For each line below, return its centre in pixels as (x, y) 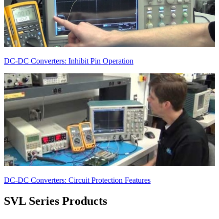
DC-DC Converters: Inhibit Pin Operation (69, 61)
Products (83, 201)
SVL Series (32, 201)
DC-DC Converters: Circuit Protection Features (77, 180)
